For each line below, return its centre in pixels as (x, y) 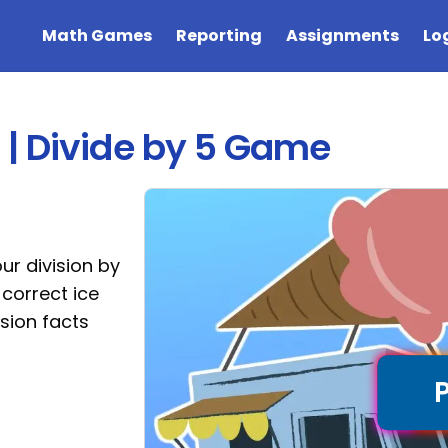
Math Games (97, 35)
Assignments (342, 35)
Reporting (219, 35)
